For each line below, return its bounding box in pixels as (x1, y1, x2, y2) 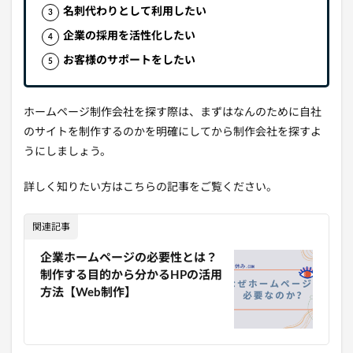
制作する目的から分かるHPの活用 (40, 269, 222, 282)
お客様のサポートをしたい (63, 55, 195, 67)
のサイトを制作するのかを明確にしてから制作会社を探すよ (24, 127, 321, 139)
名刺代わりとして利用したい (63, 6, 206, 18)
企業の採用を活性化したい (63, 31, 195, 43)
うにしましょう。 (24, 147, 111, 158)
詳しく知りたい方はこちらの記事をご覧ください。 (24, 182, 277, 194)
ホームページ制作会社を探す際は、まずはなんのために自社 (24, 107, 321, 119)
